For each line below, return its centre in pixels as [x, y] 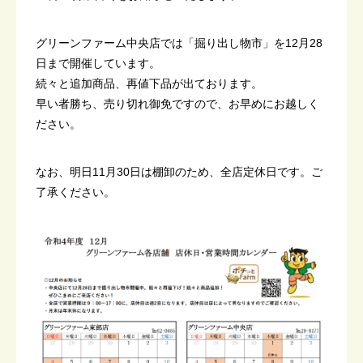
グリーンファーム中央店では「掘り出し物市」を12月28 [179, 43]
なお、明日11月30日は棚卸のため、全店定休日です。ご [179, 172]
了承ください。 [75, 192]
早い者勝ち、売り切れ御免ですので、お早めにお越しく [177, 104]
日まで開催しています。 [98, 63]
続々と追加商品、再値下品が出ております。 [149, 83]
